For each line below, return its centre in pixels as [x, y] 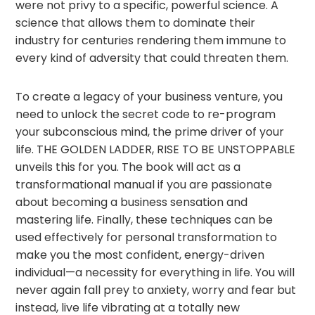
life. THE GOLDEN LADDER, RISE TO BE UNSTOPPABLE [156, 149]
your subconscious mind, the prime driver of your [150, 132]
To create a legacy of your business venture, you [149, 97]
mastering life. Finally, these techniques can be [144, 220]
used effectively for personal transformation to [147, 237]
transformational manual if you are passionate [144, 185]
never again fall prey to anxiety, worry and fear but [156, 290]
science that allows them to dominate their [136, 23]
